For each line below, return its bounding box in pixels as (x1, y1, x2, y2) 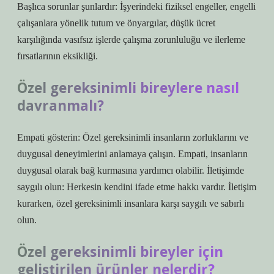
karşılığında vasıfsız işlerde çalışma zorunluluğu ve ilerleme (17, 34, 245, 45)
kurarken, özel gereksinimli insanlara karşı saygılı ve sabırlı (17, 198, 244, 209)
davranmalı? (17, 96, 104, 115)
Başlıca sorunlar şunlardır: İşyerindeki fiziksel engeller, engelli (17, 1, 256, 12)
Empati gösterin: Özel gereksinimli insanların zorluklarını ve (17, 132, 248, 143)
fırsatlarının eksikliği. (17, 51, 98, 61)
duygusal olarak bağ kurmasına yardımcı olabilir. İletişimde (17, 165, 244, 176)
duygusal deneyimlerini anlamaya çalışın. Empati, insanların (17, 149, 248, 159)
